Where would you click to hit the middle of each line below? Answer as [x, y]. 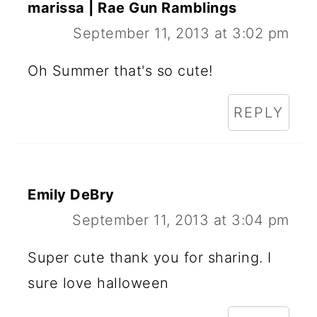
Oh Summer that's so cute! [120, 70]
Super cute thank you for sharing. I [150, 257]
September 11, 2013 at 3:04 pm [181, 220]
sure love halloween [98, 283]
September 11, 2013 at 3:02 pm [181, 33]
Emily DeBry [71, 194]
